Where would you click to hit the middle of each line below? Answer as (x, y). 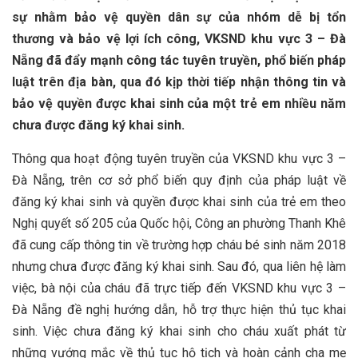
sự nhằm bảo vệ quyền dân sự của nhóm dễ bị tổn (179, 17)
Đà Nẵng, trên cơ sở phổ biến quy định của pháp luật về (179, 180)
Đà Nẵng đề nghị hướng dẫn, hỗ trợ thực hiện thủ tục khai (179, 310)
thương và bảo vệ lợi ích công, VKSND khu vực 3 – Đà (179, 39)
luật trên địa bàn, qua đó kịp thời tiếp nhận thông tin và (179, 82)
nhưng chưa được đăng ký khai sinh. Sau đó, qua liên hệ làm (179, 267)
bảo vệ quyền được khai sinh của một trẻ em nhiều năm (179, 103)
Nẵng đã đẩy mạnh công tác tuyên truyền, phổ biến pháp (179, 60)
